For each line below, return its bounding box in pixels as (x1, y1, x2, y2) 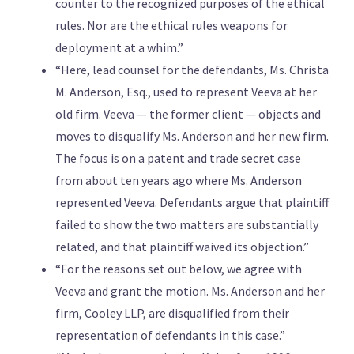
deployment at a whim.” (55, 40, 183, 56)
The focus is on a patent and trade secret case (55, 150, 301, 167)
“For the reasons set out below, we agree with (55, 261, 302, 277)
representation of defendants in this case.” (55, 327, 285, 344)
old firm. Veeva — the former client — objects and (55, 106, 321, 122)
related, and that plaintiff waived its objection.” (55, 239, 309, 255)
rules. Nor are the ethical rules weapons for (55, 17, 288, 34)
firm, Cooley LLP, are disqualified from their (55, 305, 289, 322)
